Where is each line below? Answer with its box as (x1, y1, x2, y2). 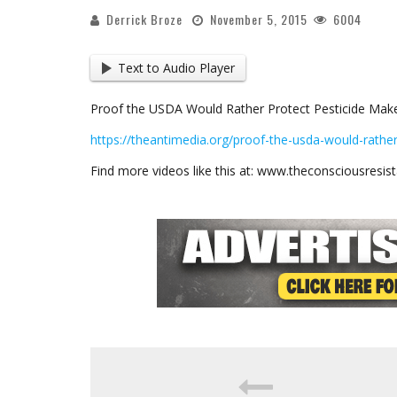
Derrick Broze (106, 9, 183, 28)
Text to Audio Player (117, 59, 235, 77)
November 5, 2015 (210, 9, 307, 28)
